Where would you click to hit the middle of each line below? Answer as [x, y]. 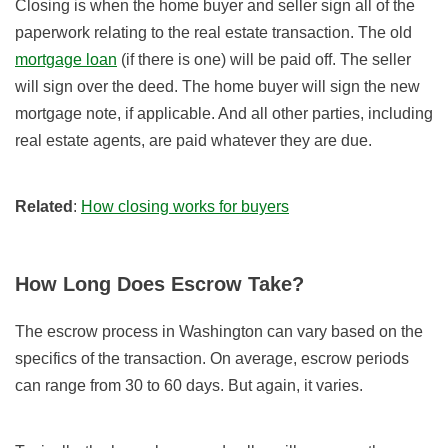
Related [44, 207]
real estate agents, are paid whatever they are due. [193, 141]
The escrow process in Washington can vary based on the [219, 332]
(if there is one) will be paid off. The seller [264, 60]
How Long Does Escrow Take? [160, 284]
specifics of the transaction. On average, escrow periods [212, 359]
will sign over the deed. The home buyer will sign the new [217, 87]
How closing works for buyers [185, 207]
